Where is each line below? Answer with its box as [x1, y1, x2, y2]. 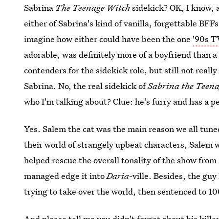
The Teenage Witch [55, 2, 132, 13]
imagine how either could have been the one [24, 33, 193, 44]
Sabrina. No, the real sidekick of [24, 80, 148, 91]
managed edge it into [24, 170, 107, 181]
